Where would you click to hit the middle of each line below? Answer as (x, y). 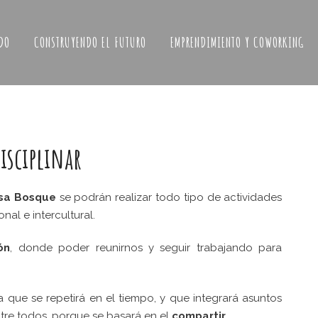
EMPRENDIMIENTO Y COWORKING (237, 42)
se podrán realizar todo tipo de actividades (169, 197)
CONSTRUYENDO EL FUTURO (90, 42)
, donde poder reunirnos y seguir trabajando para (146, 248)
